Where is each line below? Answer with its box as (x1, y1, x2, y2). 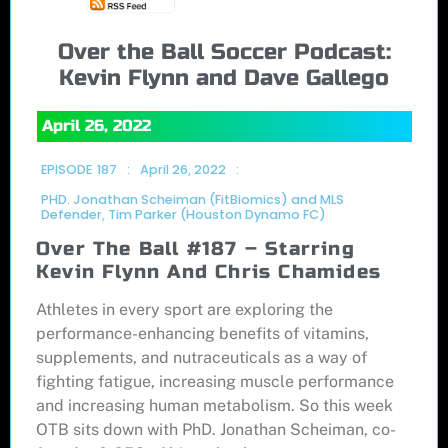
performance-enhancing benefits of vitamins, (36, 324, 369, 344)
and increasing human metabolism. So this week (36, 396, 393, 416)
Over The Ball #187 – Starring (36, 237, 355, 261)
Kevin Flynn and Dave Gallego (59, 64, 389, 92)
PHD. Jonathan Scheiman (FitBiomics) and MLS (41, 191, 344, 209)
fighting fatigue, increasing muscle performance (36, 372, 394, 392)
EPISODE (41, 161, 92, 179)
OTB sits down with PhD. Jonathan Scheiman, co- (36, 420, 396, 440)
